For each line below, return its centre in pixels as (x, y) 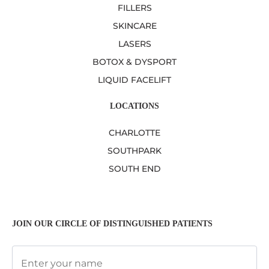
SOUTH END (134, 168)
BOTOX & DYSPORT (134, 62)
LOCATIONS (134, 106)
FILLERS (134, 8)
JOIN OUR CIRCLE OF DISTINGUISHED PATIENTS (112, 224)
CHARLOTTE (134, 132)
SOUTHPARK (134, 150)
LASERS (134, 44)
